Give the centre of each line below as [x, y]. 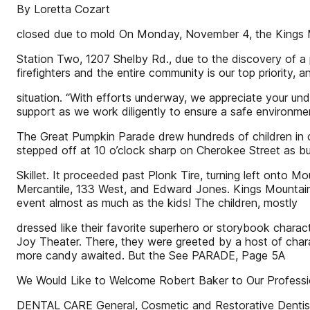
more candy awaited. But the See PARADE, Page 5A [151, 255]
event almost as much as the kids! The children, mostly [157, 203]
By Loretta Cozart [63, 9]
